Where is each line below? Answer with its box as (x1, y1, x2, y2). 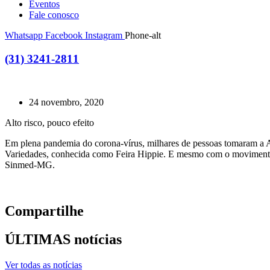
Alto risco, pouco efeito (5, 118, 94, 128)
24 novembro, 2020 (29, 97, 104, 108)
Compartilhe (5, 203, 84, 219)
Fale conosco (29, 10, 79, 20)
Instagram (85, 30, 122, 40)
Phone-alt (125, 30, 161, 40)
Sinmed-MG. (5, 160, 55, 171)
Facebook (45, 30, 83, 40)
